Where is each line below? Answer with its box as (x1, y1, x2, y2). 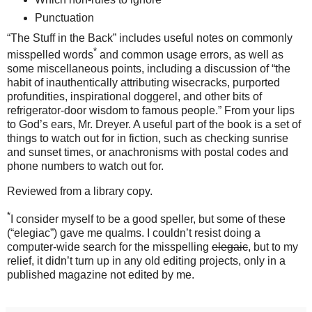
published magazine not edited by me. (7, 269, 194, 281)
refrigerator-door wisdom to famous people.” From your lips (7, 104, 295, 117)
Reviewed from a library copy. (7, 185, 153, 198)
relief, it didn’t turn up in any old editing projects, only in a (7, 255, 286, 267)
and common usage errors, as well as (97, 49, 283, 61)
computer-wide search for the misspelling (7, 241, 212, 253)
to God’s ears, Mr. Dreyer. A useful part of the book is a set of (7, 118, 301, 131)
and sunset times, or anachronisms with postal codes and (7, 146, 288, 159)
